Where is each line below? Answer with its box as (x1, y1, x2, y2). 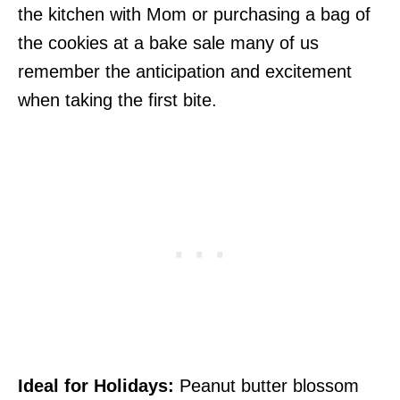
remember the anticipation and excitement (18, 62, 352, 81)
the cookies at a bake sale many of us (18, 33, 319, 53)
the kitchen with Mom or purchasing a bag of (18, 4, 371, 24)
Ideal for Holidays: (18, 376, 174, 396)
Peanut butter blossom (174, 376, 359, 396)
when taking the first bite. (18, 90, 217, 110)
